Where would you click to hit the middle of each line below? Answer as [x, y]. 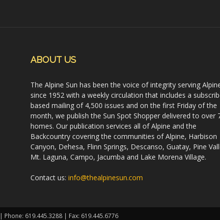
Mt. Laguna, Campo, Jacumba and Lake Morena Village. [118, 157]
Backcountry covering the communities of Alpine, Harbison [124, 136]
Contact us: [49, 178]
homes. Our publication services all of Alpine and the [113, 126]
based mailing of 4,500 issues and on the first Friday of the [124, 105]
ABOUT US [53, 60]
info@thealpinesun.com [106, 178]
